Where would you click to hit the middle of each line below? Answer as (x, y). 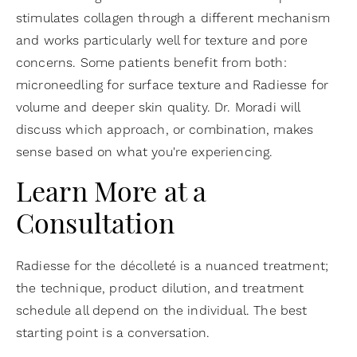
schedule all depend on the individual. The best (162, 310)
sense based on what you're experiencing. (145, 152)
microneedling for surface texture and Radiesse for (173, 85)
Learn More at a (112, 194)
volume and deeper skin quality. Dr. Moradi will (158, 107)
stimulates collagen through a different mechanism (173, 18)
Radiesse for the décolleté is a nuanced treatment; (173, 266)
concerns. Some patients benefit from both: (151, 63)
